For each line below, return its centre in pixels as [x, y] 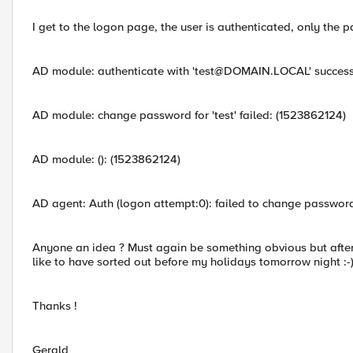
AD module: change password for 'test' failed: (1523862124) [189, 115]
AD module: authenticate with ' [113, 71]
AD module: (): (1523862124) [106, 159]
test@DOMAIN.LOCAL [252, 71]
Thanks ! [55, 306]
